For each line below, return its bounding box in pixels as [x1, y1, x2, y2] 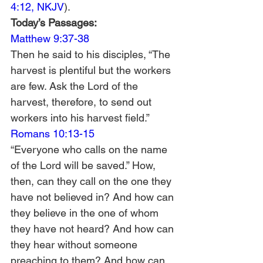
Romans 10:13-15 [11, 127, 95, 140]
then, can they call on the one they [11, 175, 174, 187]
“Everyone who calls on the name [11, 143, 170, 156]
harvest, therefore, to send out [11, 96, 154, 108]
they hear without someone [11, 238, 140, 251]
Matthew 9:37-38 [11, 32, 89, 45]
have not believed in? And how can [11, 191, 177, 203]
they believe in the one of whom [11, 207, 161, 219]
